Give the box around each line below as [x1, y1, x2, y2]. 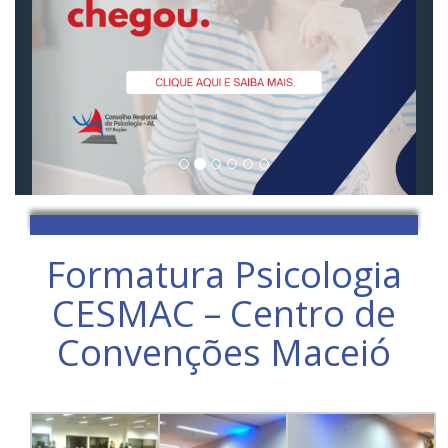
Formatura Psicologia [46, 250, 402, 299]
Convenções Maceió [57, 328, 391, 377]
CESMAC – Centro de [52, 289, 396, 338]
